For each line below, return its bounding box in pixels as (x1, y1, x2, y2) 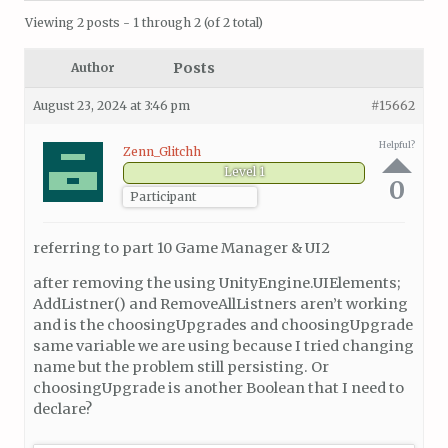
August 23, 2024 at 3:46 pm (33, 98, 190, 114)
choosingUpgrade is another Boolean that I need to (33, 378, 404, 397)
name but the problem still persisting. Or (33, 357, 329, 376)
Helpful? (379, 138, 415, 150)
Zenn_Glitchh (123, 144, 201, 160)
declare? (33, 399, 92, 418)
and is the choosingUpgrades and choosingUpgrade (33, 315, 413, 334)
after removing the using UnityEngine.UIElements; (33, 273, 401, 292)
